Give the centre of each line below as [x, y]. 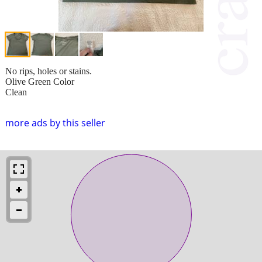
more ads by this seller [55, 123]
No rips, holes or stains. [49, 71]
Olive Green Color [40, 81]
